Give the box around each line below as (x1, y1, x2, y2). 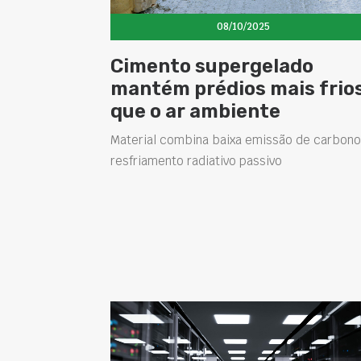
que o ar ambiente (110, 99, 280, 122)
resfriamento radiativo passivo (110, 152, 282, 168)
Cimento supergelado (110, 54, 313, 77)
